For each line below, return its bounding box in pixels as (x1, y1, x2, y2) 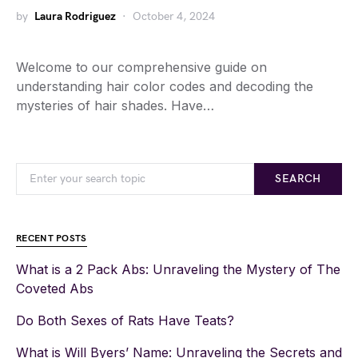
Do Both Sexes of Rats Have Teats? (16, 312, 234, 328)
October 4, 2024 (133, 10, 215, 23)
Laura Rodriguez (34, 10, 116, 23)
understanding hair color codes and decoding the (16, 78, 313, 94)
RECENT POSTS (16, 233, 87, 245)
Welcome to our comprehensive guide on (16, 59, 267, 75)
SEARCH (275, 172, 321, 185)
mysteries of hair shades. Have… (16, 97, 214, 113)
